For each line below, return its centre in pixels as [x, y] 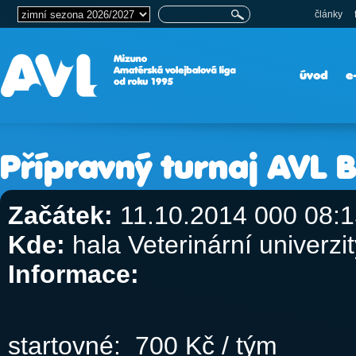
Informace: [74, 274]
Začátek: [60, 215]
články [329, 14]
